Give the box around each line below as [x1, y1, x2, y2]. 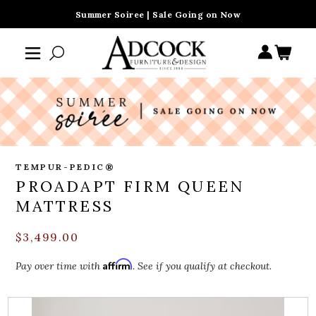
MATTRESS [16, 196, 114, 217]
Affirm [103, 258, 133, 271]
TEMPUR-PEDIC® [16, 162, 116, 173]
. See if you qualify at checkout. [133, 260, 272, 273]
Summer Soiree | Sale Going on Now [75, 9, 241, 20]
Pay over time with [16, 260, 104, 273]
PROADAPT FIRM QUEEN [16, 176, 245, 197]
